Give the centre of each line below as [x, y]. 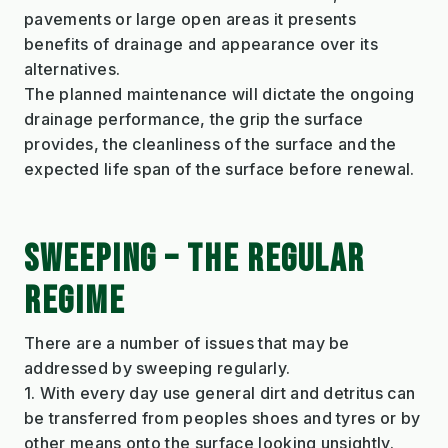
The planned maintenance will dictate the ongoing [219, 93]
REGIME [74, 301]
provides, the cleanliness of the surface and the [210, 143]
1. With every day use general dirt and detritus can [220, 392]
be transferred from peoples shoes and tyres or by [222, 417]
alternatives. [72, 68]
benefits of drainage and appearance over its [201, 43]
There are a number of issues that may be [187, 342]
